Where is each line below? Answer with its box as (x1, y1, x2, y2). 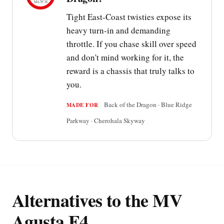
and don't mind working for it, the (66, 51, 184, 63)
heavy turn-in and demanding (66, 24, 170, 36)
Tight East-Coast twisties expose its (66, 11, 191, 23)
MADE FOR (66, 101, 98, 109)
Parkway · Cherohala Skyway (66, 116, 145, 125)
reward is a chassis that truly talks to (66, 65, 194, 77)
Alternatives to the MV (12, 187, 182, 213)
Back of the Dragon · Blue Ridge (102, 100, 192, 109)
